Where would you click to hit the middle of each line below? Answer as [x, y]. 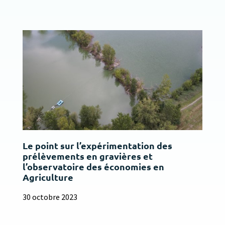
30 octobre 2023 [50, 197]
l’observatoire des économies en [93, 167]
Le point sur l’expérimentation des [97, 146]
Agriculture [48, 177]
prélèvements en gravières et [87, 156]
